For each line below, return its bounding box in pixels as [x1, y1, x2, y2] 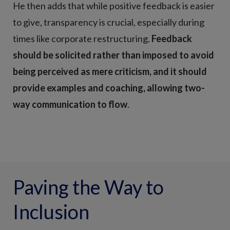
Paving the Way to [13, 175, 164, 199]
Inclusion [13, 199, 89, 223]
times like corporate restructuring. [13, 32, 151, 44]
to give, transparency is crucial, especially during [13, 16, 204, 28]
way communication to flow [13, 98, 127, 110]
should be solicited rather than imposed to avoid [13, 49, 214, 61]
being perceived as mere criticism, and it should [13, 65, 207, 77]
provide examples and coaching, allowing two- [13, 82, 205, 93]
